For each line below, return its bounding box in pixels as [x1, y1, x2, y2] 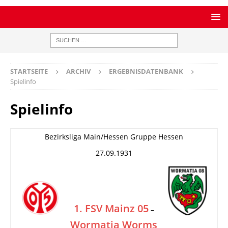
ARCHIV [66, 67, 91, 76]
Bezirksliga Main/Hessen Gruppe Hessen [45, 132, 183, 141]
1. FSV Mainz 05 [73, 202, 149, 215]
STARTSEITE [10, 67, 48, 76]
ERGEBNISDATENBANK [109, 67, 183, 76]
